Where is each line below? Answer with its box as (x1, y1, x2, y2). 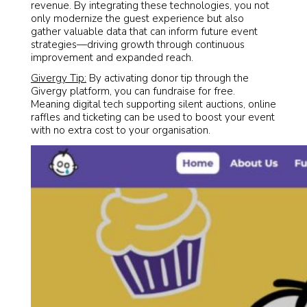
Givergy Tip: (31, 71, 86, 86)
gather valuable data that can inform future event (31, 25, 258, 38)
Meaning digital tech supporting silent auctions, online (31, 97, 276, 112)
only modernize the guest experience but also (31, 12, 244, 25)
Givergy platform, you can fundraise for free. (31, 84, 235, 99)
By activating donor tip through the (86, 71, 249, 86)
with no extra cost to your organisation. (31, 123, 210, 138)
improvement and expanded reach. (31, 51, 193, 64)
